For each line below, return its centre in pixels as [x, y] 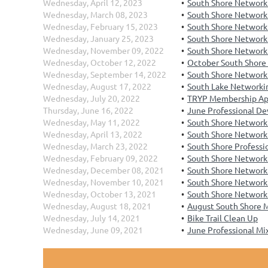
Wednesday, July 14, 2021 [92, 218]
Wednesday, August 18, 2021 [97, 206]
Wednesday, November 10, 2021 [103, 182]
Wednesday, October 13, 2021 [100, 194]
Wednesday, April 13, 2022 [93, 134]
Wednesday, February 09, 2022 [100, 158]
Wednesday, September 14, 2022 [105, 74]
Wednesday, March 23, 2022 [95, 146]
